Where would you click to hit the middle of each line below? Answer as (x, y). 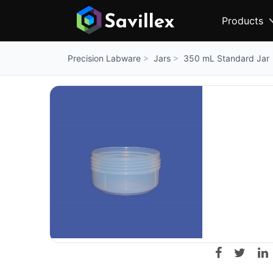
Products (243, 20)
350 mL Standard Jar (226, 58)
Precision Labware (104, 58)
